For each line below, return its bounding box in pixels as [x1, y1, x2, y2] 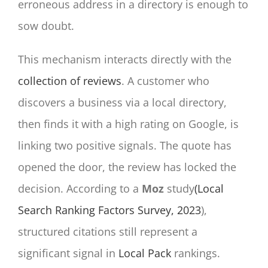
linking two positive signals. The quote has [18, 138, 232, 153]
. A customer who [121, 74, 209, 89]
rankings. [171, 246, 220, 261]
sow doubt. [18, 19, 74, 33]
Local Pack [118, 246, 171, 261]
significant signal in [18, 246, 118, 261]
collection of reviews [18, 74, 121, 89]
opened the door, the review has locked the [18, 160, 236, 175]
